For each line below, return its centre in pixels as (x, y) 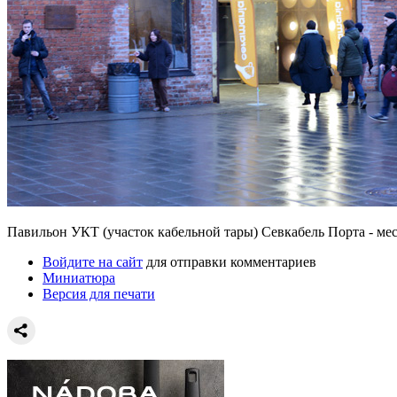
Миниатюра (79, 277)
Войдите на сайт (93, 261)
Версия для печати (99, 293)
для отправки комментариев (230, 261)
